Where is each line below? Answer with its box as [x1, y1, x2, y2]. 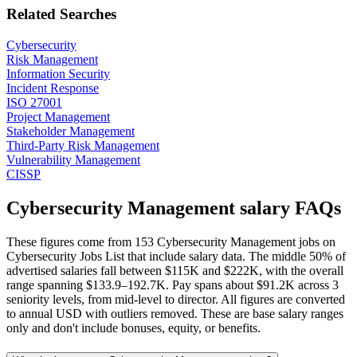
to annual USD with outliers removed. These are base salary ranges [6, 306, 343, 320]
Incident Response [6, 81, 99, 96]
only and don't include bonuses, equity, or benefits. [6, 320, 261, 335]
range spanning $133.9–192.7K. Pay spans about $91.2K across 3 [6, 277, 339, 292]
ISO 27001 [6, 96, 62, 110]
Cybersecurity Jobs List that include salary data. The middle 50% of [6, 249, 346, 263]
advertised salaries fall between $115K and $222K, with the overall [6, 263, 343, 277]
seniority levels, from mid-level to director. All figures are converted [6, 292, 345, 306]
